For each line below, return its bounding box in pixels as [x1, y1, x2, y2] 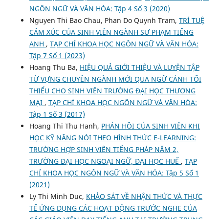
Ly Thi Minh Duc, [29, 192, 86, 201]
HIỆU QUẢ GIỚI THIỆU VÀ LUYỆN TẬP [79, 63, 199, 72]
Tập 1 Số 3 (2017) [29, 109, 85, 119]
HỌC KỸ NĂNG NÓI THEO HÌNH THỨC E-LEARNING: [29, 133, 196, 143]
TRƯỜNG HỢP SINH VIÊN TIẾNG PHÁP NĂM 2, [29, 145, 178, 154]
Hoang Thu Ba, [29, 63, 80, 72]
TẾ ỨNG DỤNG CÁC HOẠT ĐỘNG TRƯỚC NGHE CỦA [29, 203, 197, 213]
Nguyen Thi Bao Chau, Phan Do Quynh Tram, [29, 16, 179, 25]
